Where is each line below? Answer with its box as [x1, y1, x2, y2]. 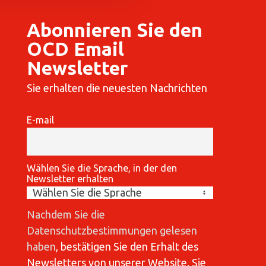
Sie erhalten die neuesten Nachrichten [26, 82, 207, 94]
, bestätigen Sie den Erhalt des [55, 240, 198, 252]
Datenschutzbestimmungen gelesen [26, 224, 197, 236]
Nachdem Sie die [26, 208, 105, 220]
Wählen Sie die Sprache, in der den [26, 163, 177, 174]
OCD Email [26, 38, 124, 60]
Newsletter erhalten [26, 173, 113, 185]
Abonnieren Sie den [26, 19, 202, 41]
